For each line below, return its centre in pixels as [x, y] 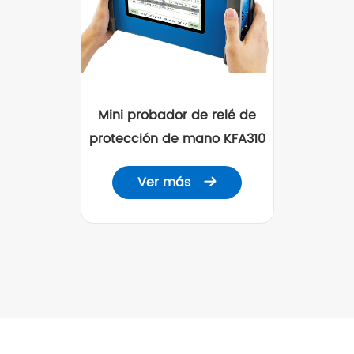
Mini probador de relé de [177, 115]
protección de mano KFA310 [177, 139]
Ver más [166, 183]
